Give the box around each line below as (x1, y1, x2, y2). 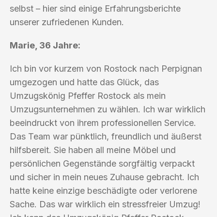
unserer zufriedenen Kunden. (10, 16, 124, 27)
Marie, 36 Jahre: (10, 40, 80, 50)
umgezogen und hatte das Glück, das (10, 77, 159, 87)
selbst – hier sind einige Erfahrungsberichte (10, 3, 181, 14)
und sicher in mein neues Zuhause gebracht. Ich (10, 171, 199, 182)
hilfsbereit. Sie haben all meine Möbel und (10, 144, 176, 155)
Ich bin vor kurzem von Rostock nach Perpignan (10, 63, 202, 74)
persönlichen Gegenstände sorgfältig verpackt (10, 158, 195, 169)
